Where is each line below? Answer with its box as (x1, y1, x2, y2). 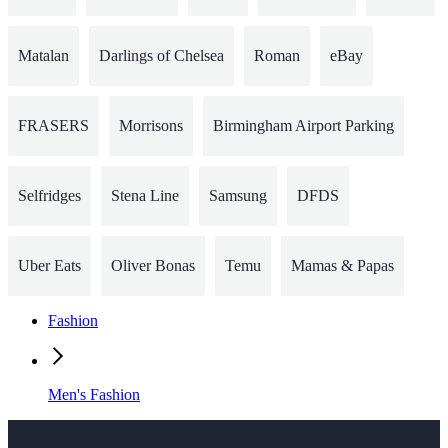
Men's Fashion (48, 386, 140, 404)
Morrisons (119, 117, 183, 135)
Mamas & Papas (291, 257, 394, 275)
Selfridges (18, 187, 81, 205)
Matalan (18, 47, 69, 65)
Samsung (209, 187, 267, 205)
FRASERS (18, 117, 89, 135)
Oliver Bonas (111, 257, 195, 275)
